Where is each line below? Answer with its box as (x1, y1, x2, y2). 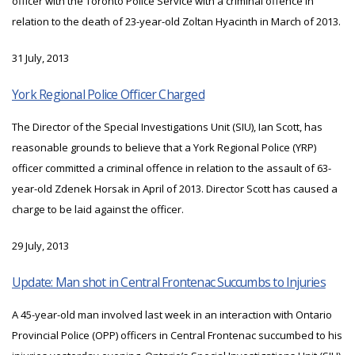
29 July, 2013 (12, 239, 69, 254)
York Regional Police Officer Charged (12, 86, 204, 104)
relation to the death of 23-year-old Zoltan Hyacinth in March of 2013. (12, 14, 341, 29)
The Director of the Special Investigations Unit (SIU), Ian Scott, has (12, 120, 323, 135)
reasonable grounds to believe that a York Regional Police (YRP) (12, 140, 316, 155)
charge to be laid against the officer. (12, 202, 184, 217)
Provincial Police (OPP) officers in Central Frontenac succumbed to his (12, 328, 342, 343)
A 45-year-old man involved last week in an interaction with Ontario (12, 307, 332, 323)
